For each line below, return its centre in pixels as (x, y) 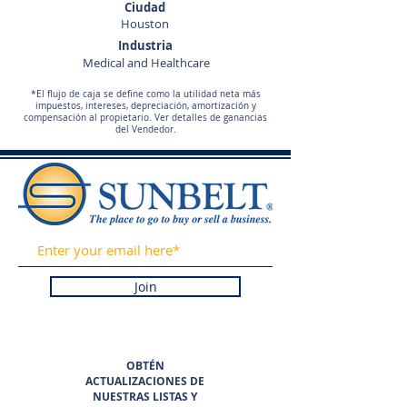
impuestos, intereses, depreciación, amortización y (145, 106)
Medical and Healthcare (146, 63)
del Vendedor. (145, 129)
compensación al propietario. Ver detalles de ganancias (145, 118)
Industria (145, 45)
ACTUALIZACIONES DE (145, 381)
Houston (145, 24)
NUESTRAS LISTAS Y (145, 397)
